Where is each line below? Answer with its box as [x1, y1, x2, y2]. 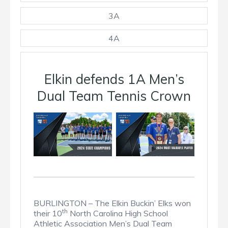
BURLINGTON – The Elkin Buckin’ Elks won [34, 198, 191, 209]
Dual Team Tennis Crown [37, 87, 191, 104]
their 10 [34, 208, 62, 219]
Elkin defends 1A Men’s [44, 70, 184, 88]
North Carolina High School [68, 208, 168, 219]
